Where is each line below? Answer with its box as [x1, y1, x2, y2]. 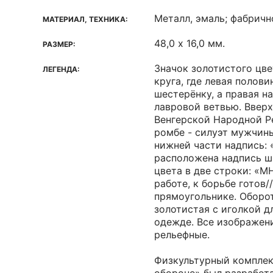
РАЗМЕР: [43, 40, 76, 49]
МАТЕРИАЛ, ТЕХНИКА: [43, 15, 128, 24]
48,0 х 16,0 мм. [154, 37, 225, 49]
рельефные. [154, 229, 210, 241]
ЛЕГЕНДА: [43, 65, 80, 74]
